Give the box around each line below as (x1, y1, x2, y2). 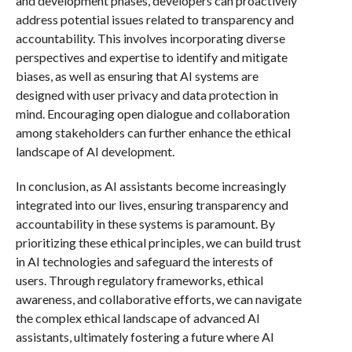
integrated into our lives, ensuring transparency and (15, 197, 288, 212)
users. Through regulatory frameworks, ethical (15, 273, 263, 288)
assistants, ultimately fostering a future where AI (15, 329, 274, 344)
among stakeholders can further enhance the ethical (15, 125, 291, 140)
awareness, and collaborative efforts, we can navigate (15, 291, 302, 306)
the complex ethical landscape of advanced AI (15, 310, 260, 325)
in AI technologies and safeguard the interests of (15, 254, 273, 269)
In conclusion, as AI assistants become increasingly (15, 178, 286, 193)
